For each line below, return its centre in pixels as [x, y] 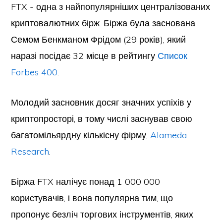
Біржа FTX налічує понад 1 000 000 [86, 182]
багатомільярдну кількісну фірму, [81, 135]
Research [30, 151]
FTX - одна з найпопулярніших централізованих [111, 7]
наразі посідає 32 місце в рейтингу [84, 56]
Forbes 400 [34, 72]
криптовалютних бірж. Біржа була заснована [103, 23]
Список [173, 56]
